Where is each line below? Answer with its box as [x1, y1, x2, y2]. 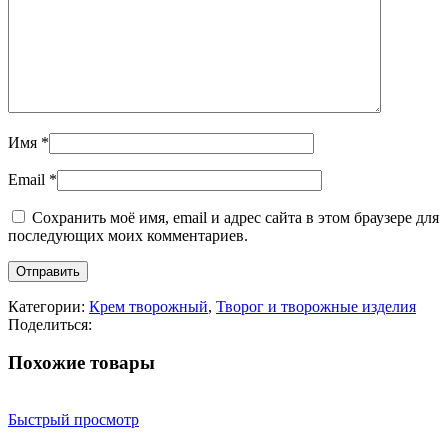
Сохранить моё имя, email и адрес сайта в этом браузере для [32, 208, 439, 226]
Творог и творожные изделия [216, 297, 416, 315]
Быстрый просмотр [8, 411, 139, 429]
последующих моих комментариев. [8, 226, 248, 244]
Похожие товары [8, 352, 155, 374]
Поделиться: [8, 315, 92, 333]
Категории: [8, 297, 85, 315]
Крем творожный [89, 297, 208, 315]
